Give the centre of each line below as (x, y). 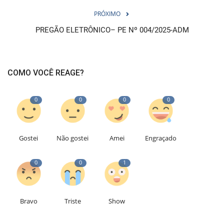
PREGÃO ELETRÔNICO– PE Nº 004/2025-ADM (112, 30)
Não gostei (73, 138)
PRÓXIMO (107, 14)
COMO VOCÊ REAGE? (46, 73)
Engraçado (161, 138)
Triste (72, 201)
